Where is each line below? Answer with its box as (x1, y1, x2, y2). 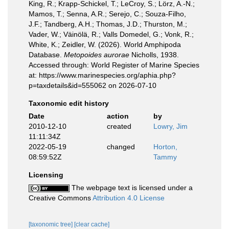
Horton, (153, 142, 177, 151)
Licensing (29, 170, 63, 179)
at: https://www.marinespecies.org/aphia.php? (29, 71, 176, 79)
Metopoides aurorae (64, 50, 129, 59)
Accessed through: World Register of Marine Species (29, 60, 199, 69)
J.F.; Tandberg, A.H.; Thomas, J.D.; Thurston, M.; (29, 19, 187, 28)
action (106, 111, 129, 120)
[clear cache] (74, 220, 109, 228)
